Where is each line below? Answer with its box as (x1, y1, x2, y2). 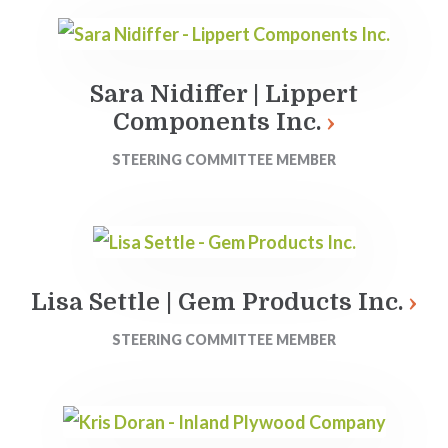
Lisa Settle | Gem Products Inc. (31, 288, 403, 316)
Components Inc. (113, 108, 321, 136)
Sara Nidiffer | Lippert (90, 80, 358, 108)
